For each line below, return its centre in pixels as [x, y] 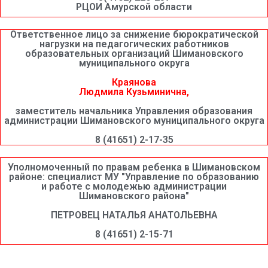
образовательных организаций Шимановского [134, 53]
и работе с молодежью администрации [134, 186]
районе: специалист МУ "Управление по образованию [134, 176]
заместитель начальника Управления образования [134, 111]
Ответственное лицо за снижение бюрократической [134, 34]
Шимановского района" [134, 196]
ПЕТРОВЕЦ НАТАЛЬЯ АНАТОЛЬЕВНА [134, 215]
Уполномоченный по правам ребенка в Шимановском [134, 167]
